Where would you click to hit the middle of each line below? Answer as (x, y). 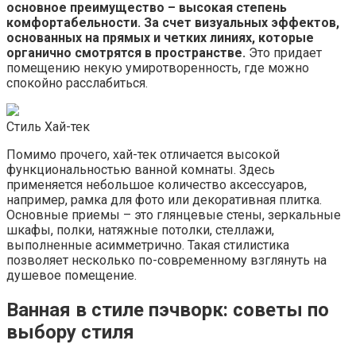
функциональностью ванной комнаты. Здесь (141, 170)
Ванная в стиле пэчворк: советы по (168, 310)
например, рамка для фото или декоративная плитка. (164, 200)
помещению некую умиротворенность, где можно (158, 68)
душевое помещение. (72, 276)
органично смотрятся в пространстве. (126, 53)
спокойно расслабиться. (77, 83)
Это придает (284, 53)
